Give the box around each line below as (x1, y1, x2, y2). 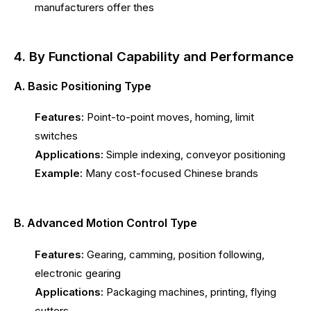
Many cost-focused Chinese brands (83, 167, 258, 180)
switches (35, 129, 78, 143)
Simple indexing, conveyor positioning (103, 148, 285, 162)
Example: (35, 167, 83, 180)
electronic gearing (35, 266, 121, 280)
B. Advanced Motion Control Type (14, 216, 197, 230)
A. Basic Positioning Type (14, 78, 151, 93)
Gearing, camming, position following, (84, 247, 264, 261)
